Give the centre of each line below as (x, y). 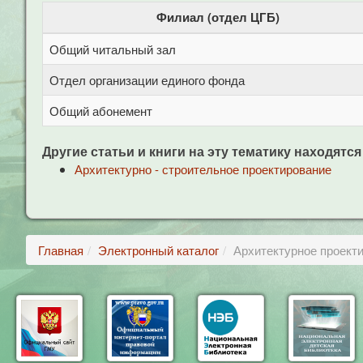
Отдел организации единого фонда (147, 80)
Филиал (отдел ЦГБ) (218, 17)
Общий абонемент (101, 111)
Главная (61, 250)
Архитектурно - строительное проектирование (203, 169)
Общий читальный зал (113, 49)
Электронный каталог (158, 250)
